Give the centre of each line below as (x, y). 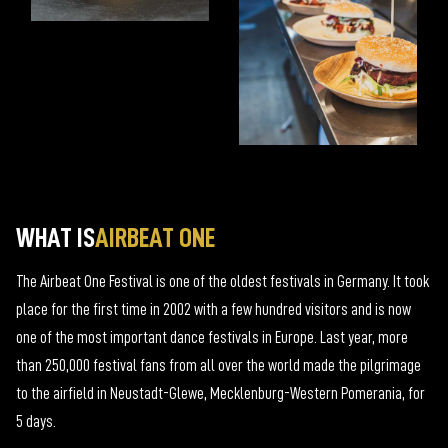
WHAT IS (55, 238)
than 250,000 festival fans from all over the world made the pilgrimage (218, 366)
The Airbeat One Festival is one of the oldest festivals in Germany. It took (222, 282)
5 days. (36, 422)
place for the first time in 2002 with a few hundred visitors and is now (213, 310)
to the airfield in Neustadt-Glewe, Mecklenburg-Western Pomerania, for (220, 394)
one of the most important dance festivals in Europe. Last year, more (212, 338)
